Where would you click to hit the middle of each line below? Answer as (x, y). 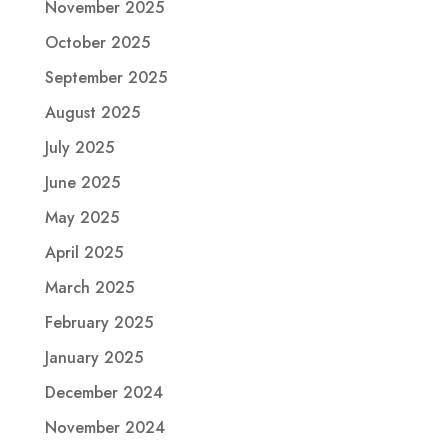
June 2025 (82, 182)
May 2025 (81, 217)
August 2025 (92, 112)
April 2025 (83, 252)
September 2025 (105, 77)
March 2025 (89, 287)
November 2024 (104, 427)
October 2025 (97, 42)
